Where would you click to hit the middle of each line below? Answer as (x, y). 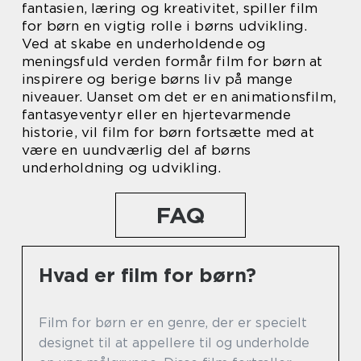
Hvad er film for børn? (147, 275)
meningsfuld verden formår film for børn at (172, 61)
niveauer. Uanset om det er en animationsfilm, (179, 97)
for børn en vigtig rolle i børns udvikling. (165, 26)
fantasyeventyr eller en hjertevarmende (157, 114)
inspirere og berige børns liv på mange (158, 79)
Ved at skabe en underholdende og (144, 44)
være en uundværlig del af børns (137, 150)
